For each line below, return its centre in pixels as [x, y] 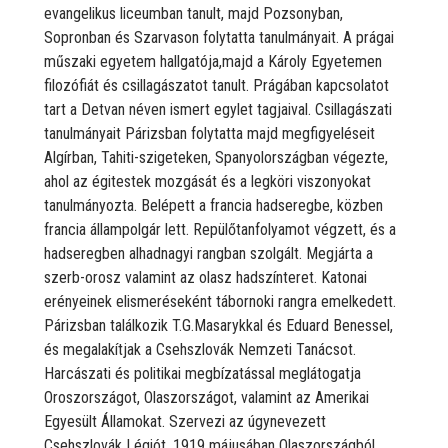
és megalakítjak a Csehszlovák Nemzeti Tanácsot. [200, 349]
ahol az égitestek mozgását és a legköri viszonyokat [207, 181]
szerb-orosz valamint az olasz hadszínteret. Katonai [205, 277]
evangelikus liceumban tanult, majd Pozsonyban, [193, 13]
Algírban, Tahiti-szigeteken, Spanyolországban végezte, [216, 157]
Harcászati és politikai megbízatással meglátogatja [202, 373]
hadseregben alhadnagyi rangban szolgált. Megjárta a [208, 253]
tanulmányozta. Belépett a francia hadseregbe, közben [213, 205]
